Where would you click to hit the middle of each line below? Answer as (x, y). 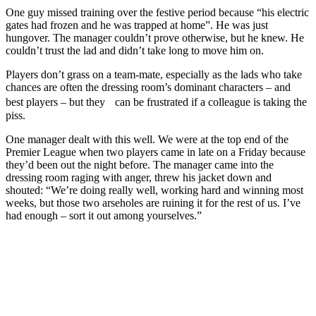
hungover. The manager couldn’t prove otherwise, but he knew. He (155, 37)
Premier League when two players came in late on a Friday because (156, 152)
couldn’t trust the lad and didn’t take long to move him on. (135, 50)
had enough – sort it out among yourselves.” (104, 215)
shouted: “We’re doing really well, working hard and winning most (154, 190)
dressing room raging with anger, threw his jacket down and (139, 177)
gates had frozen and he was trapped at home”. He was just (137, 25)
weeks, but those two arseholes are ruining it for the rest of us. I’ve (153, 202)
